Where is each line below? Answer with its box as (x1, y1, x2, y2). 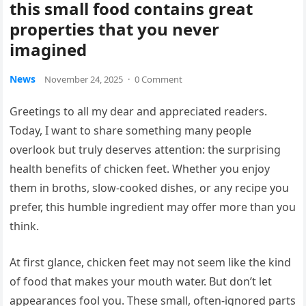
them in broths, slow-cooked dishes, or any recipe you (10, 180, 290, 195)
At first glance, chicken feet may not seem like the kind (10, 255, 292, 270)
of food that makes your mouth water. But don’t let (10, 274, 273, 289)
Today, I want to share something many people (10, 123, 252, 138)
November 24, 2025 (44, 73, 124, 85)
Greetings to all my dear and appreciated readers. (10, 104, 268, 119)
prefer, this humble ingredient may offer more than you (10, 199, 296, 214)
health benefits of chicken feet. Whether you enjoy (10, 161, 270, 176)
